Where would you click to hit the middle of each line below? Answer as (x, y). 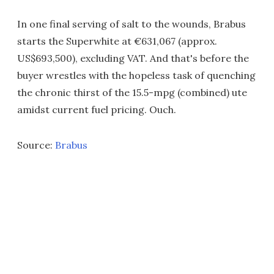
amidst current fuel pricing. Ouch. (97, 110)
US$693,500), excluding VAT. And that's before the (133, 58)
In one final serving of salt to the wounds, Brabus (131, 24)
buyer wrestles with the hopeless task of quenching (136, 76)
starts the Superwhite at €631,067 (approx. (117, 41)
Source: (36, 145)
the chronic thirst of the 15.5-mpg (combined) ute (132, 93)
